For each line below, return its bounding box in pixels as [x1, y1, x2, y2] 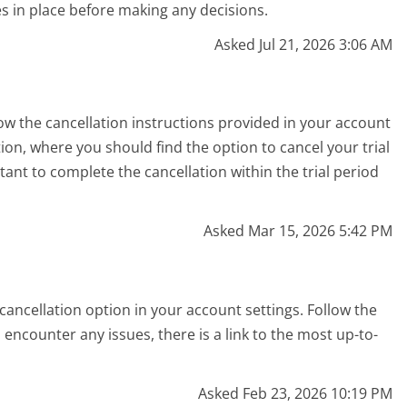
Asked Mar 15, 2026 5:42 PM [203, 221, 393, 242]
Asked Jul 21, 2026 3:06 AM [214, 34, 393, 55]
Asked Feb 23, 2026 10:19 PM [198, 383, 393, 403]
